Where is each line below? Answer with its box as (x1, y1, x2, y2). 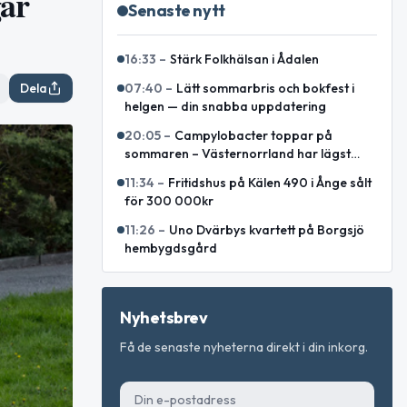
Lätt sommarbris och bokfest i (176, 80, 354, 96)
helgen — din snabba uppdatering (124, 98, 326, 114)
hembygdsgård (124, 240, 217, 256)
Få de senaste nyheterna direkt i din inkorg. (120, 339, 368, 355)
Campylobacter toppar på (174, 127, 333, 144)
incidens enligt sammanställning (124, 164, 313, 180)
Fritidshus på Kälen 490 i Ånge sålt (168, 174, 372, 191)
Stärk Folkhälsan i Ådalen (170, 51, 319, 67)
